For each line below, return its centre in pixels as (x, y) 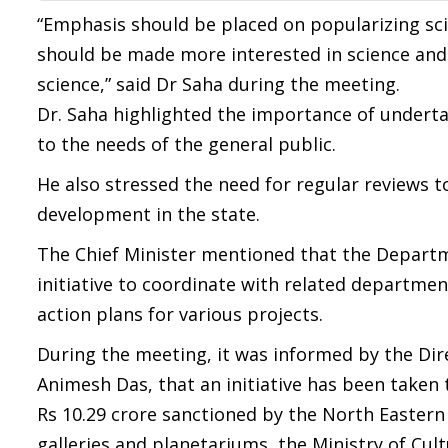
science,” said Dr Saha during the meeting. (218, 84)
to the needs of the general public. (186, 144)
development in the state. (148, 214)
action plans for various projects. (180, 314)
